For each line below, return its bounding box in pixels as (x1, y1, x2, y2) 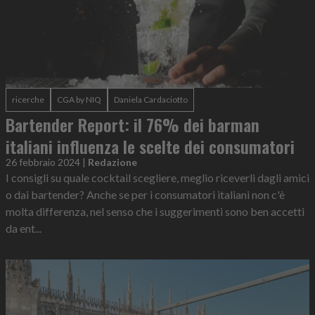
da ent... (6, 221, 41, 235)
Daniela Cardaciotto (114, 94, 188, 105)
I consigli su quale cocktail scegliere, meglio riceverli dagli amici (6, 170, 309, 184)
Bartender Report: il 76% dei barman (6, 111, 259, 137)
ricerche (12, 94, 44, 105)
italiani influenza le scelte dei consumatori (6, 133, 295, 159)
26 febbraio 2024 (6, 155, 80, 168)
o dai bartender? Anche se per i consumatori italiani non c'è (6, 187, 285, 201)
